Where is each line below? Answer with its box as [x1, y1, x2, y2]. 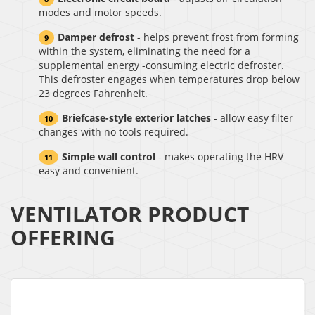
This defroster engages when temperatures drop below [39, 72, 300, 86]
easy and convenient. [39, 163, 139, 177]
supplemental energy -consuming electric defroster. [39, 58, 284, 72]
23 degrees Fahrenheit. [39, 86, 148, 100]
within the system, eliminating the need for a [39, 44, 250, 58]
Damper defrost [58, 30, 134, 44]
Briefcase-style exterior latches [62, 110, 211, 124]
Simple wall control [62, 149, 155, 163]
